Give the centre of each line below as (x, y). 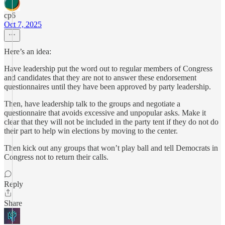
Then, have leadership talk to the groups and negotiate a (92, 104)
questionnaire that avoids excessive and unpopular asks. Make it (105, 113)
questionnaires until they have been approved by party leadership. (107, 87)
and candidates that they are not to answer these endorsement (100, 78)
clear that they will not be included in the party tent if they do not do (111, 122)
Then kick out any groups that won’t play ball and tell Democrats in (111, 148)
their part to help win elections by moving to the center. (91, 131)
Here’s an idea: (28, 51)
